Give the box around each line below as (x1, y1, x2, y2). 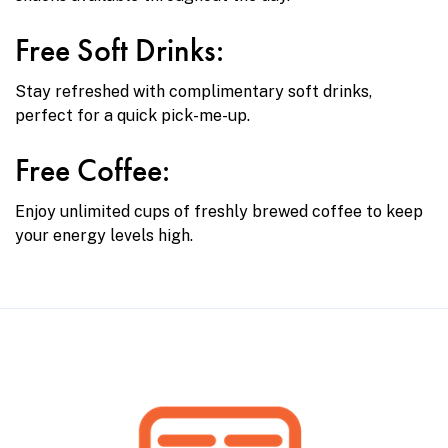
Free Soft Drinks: (15, 29, 224, 71)
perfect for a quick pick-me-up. (15, 105, 250, 125)
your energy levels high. (15, 225, 193, 245)
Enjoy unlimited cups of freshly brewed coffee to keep (15, 201, 423, 221)
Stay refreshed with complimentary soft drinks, (15, 81, 372, 101)
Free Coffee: (15, 149, 170, 191)
